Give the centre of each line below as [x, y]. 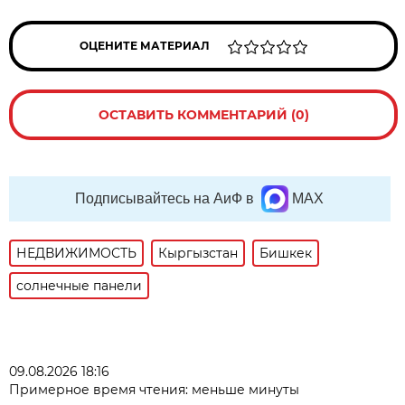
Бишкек [286, 253]
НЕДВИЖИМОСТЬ [77, 253]
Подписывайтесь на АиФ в [165, 198]
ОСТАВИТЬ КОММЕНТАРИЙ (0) [203, 114]
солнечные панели [80, 285]
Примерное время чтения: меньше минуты [155, 389]
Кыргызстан [198, 253]
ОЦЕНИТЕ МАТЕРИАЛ [145, 45]
